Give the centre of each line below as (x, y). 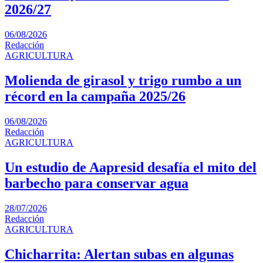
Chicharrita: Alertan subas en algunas (119, 254)
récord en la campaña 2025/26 (95, 97)
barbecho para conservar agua (97, 183)
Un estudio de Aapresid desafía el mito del (131, 167)
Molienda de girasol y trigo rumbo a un (123, 81)
